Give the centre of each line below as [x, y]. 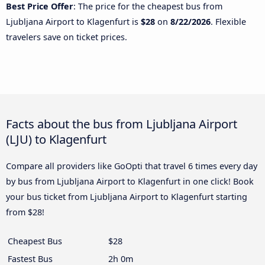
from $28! [25, 212]
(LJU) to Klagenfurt [56, 139]
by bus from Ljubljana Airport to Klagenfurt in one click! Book [130, 181]
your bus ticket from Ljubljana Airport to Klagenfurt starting [127, 196]
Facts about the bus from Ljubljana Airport [122, 123]
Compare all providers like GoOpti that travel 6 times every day [132, 166]
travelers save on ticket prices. [67, 37]
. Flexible [228, 21]
